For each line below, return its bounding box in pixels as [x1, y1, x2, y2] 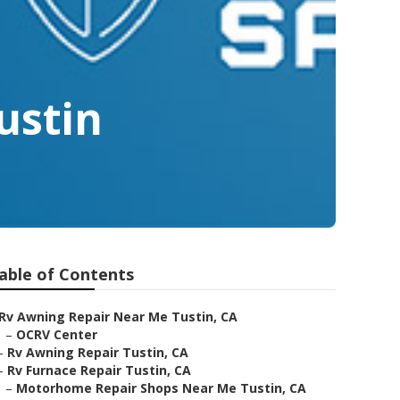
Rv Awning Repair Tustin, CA [7, 344, 188, 361]
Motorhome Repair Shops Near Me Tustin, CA [16, 379, 306, 396]
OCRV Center [16, 326, 97, 343]
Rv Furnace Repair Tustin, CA [7, 362, 191, 379]
